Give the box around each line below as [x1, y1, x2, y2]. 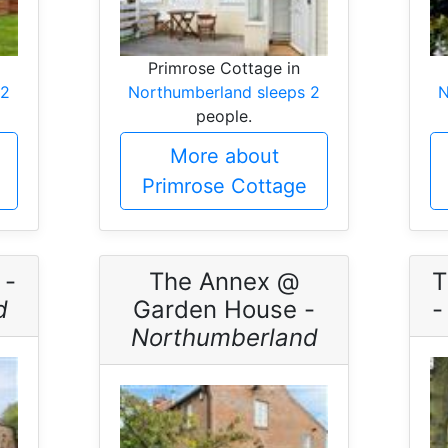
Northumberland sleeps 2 [128, 82, 320, 103]
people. [196, 106, 252, 127]
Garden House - [133, 295, 315, 325]
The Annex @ [149, 267, 299, 297]
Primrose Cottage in [148, 58, 300, 79]
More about [169, 144, 279, 169]
